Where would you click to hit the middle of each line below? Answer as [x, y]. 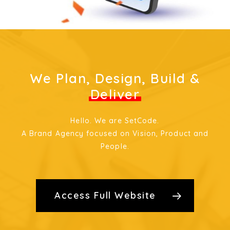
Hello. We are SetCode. [115, 120]
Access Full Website [105, 195]
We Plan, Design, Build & [115, 78]
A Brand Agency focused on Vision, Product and [115, 133]
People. [115, 146]
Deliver [115, 94]
